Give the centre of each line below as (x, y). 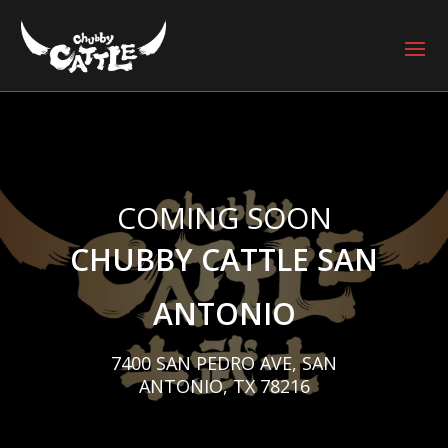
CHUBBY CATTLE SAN (224, 259)
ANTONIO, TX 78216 (224, 386)
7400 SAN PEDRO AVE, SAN (224, 363)
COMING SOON (224, 217)
